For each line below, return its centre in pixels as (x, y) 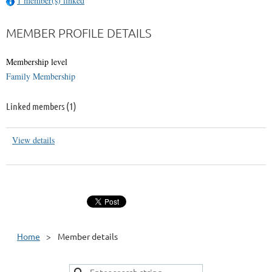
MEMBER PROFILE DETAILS (79, 33)
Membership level (37, 62)
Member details (88, 236)
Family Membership (41, 76)
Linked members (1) (41, 106)
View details (33, 140)
